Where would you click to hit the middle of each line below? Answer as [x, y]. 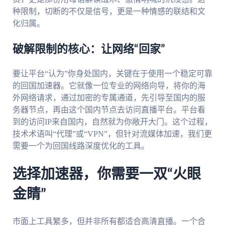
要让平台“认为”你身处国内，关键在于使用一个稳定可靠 [112, 73]
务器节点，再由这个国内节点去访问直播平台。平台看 [109, 109]
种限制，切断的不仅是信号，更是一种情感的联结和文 [109, 11]
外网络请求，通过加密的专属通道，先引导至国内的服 [109, 97]
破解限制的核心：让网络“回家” [89, 49]
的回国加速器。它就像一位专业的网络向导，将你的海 [109, 85]
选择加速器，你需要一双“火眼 [106, 174]
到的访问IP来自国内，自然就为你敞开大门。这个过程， [112, 122]
